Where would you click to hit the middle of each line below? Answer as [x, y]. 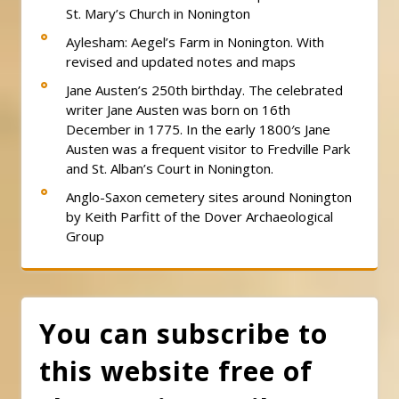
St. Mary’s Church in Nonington [158, 13]
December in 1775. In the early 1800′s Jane [198, 129]
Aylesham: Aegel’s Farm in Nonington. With [195, 41]
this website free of [176, 370]
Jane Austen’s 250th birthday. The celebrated [204, 90]
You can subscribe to [183, 333]
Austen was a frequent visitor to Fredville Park [208, 148]
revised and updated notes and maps [181, 61]
